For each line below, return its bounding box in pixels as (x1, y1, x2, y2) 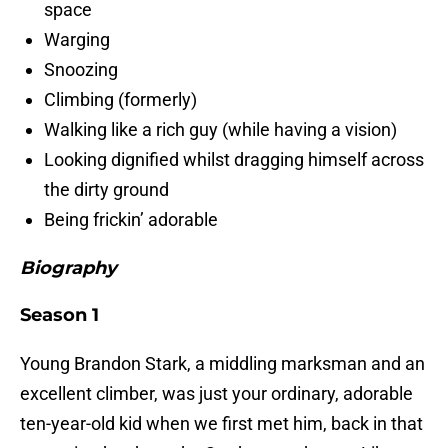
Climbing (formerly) (44, 89, 197, 111)
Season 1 (20, 304, 99, 327)
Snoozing (44, 59, 118, 81)
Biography (20, 257, 117, 280)
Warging (44, 29, 110, 51)
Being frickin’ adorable (44, 209, 218, 231)
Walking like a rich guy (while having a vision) (44, 119, 397, 141)
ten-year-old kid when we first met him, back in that (20, 413, 423, 435)
